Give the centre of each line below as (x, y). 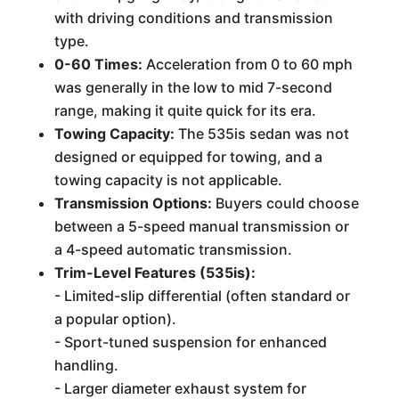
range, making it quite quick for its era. (185, 110)
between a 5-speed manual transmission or (201, 226)
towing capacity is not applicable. (168, 180)
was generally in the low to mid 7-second (193, 87)
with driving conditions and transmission (193, 18)
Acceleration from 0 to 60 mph (247, 64)
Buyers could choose (285, 203)
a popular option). (115, 319)
